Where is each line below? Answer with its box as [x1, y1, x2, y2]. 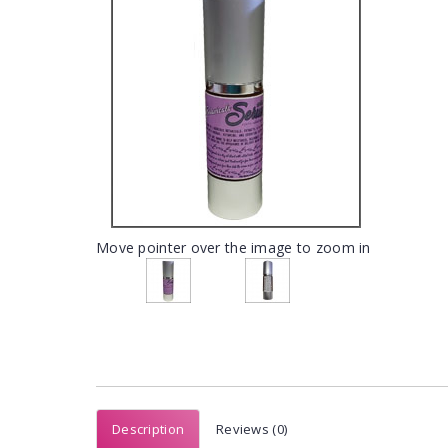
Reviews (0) [216, 420, 288, 438]
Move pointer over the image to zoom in [96, 238, 371, 257]
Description [112, 420, 185, 438]
